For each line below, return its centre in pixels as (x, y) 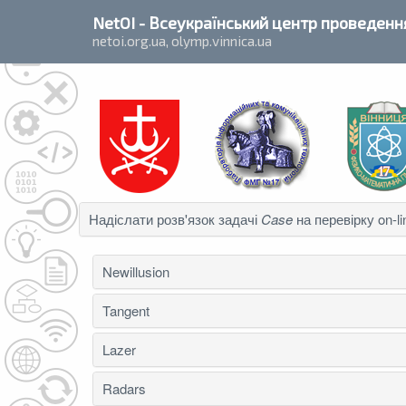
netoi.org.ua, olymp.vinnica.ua (182, 41)
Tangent (126, 310)
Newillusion (136, 271)
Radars (124, 388)
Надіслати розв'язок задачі (175, 219)
